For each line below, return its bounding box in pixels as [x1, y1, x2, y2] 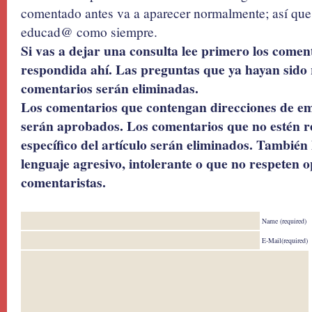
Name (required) [262, 216, 306, 226]
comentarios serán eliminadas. [21, 78, 198, 98]
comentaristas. [21, 172, 106, 192]
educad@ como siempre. [21, 22, 157, 40]
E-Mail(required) [262, 235, 308, 245]
